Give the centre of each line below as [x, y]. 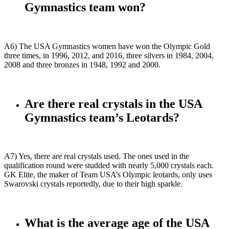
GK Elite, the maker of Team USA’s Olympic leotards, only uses [108, 175]
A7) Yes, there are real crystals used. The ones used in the [97, 156]
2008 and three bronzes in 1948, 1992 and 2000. [82, 64]
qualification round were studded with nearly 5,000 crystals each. [109, 166]
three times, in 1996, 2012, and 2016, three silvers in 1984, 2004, [109, 55]
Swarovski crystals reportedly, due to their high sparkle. [93, 184]
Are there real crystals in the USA [113, 104]
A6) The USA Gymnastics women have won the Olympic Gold [107, 46]
